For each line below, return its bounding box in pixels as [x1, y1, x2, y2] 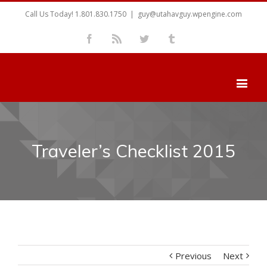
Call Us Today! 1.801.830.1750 [25, 9, 126, 19]
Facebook [94, 33, 131, 43]
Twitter [148, 33, 175, 43]
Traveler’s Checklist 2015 [32, 139, 235, 162]
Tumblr [176, 33, 203, 43]
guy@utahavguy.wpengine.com [138, 9, 242, 19]
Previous [175, 250, 212, 262]
